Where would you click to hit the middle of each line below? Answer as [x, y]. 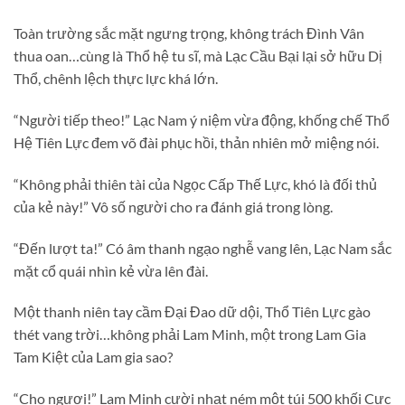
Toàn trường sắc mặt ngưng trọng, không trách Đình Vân [189, 33]
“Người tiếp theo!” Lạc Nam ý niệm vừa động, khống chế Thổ [202, 120]
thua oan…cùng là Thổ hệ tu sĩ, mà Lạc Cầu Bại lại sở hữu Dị [198, 56]
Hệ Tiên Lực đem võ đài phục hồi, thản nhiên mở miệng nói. [196, 142]
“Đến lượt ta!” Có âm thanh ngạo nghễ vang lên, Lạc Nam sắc [202, 248]
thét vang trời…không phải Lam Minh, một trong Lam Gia [190, 334]
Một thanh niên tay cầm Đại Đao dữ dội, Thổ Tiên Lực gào [192, 312]
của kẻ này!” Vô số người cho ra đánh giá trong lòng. [173, 206]
